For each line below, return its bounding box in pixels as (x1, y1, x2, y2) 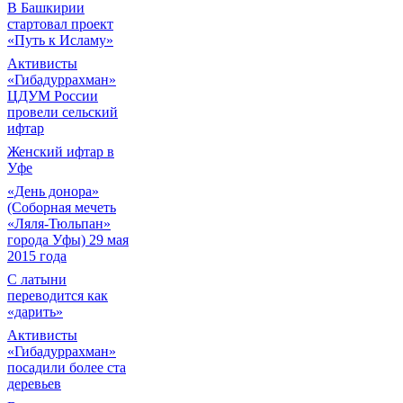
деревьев (7, 376, 61, 391)
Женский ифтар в (7, 144, 114, 159)
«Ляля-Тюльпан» (7, 216, 111, 231)
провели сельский (7, 104, 118, 120)
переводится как (7, 288, 108, 303)
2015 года (7, 248, 67, 264)
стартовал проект (7, 16, 113, 31)
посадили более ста (7, 360, 126, 375)
